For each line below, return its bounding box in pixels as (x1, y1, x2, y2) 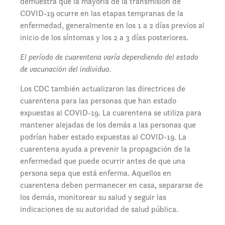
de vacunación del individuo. (20, 64, 111, 75)
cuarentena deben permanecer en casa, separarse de (20, 180, 203, 191)
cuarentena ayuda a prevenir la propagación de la (20, 144, 190, 155)
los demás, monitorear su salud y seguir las (20, 192, 166, 203)
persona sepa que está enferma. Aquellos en (20, 168, 171, 179)
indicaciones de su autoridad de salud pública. (20, 204, 178, 215)
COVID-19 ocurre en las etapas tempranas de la (20, 8, 183, 19)
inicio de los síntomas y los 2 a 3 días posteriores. (20, 32, 188, 43)
